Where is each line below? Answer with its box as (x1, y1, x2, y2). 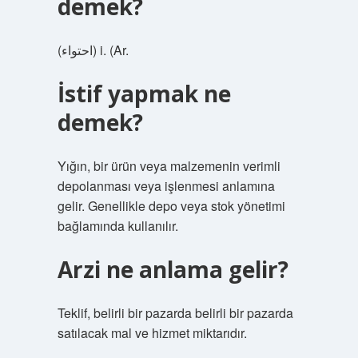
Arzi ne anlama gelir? (57, 254, 288, 284)
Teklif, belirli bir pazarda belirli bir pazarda (57, 304, 293, 322)
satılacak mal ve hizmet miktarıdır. (57, 324, 247, 342)
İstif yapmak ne (57, 78, 231, 109)
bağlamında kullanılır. (57, 217, 178, 235)
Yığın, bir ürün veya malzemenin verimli (57, 157, 280, 175)
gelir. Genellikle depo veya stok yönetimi (57, 197, 285, 215)
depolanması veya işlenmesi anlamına (57, 177, 275, 195)
